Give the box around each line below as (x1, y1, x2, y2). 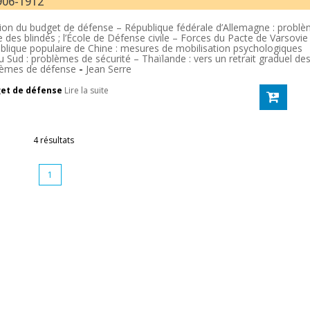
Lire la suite (64, 84, 109, 96)
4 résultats (33, 134, 75, 146)
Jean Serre (86, 62, 131, 75)
